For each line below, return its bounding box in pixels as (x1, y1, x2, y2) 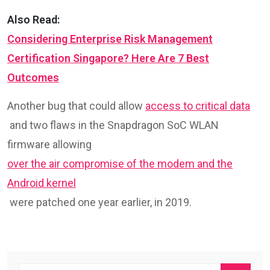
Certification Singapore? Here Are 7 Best (7, 51, 209, 64)
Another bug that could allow (7, 99, 145, 112)
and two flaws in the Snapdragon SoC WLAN (7, 118, 219, 131)
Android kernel (7, 176, 76, 189)
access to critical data (145, 99, 250, 112)
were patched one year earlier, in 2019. (7, 195, 192, 209)
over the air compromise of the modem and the (7, 157, 233, 170)
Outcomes (7, 71, 59, 84)
